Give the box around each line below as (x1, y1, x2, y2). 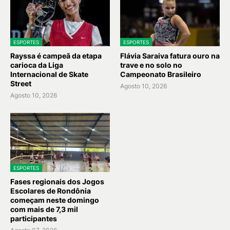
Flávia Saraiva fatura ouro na (120, 51, 220, 61)
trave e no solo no (120, 61, 182, 70)
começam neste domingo (10, 196, 99, 205)
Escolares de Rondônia (10, 186, 91, 196)
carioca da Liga (10, 61, 63, 70)
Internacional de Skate (10, 70, 88, 79)
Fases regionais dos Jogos (10, 177, 104, 186)
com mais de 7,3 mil (10, 205, 78, 214)
